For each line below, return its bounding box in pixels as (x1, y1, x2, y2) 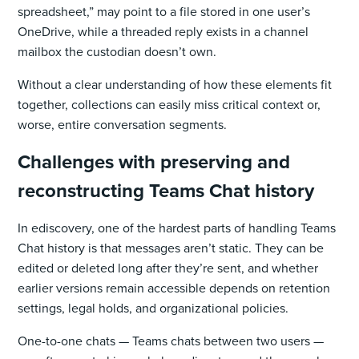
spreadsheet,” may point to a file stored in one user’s (18, 2, 311, 21)
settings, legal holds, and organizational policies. (18, 298, 289, 317)
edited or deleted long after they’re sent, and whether (18, 258, 319, 277)
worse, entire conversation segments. (18, 115, 228, 134)
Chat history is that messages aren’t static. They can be (18, 238, 325, 257)
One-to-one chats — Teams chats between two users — (18, 331, 325, 350)
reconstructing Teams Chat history (18, 175, 315, 205)
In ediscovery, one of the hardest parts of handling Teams (18, 218, 337, 237)
